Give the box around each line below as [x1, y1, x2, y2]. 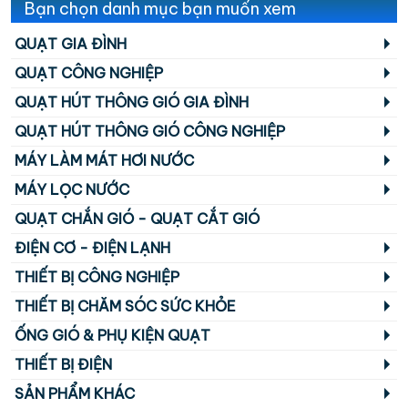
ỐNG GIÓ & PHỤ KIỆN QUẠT [15, 326, 210, 344]
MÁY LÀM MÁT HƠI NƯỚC [15, 151, 194, 169]
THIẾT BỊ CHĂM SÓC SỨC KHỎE [15, 297, 236, 315]
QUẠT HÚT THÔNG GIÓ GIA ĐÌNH [15, 93, 249, 111]
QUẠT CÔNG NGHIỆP [15, 64, 163, 82]
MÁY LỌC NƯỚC [15, 180, 129, 199]
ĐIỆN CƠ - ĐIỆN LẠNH [15, 239, 170, 257]
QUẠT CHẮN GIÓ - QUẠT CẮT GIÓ [15, 209, 260, 228]
